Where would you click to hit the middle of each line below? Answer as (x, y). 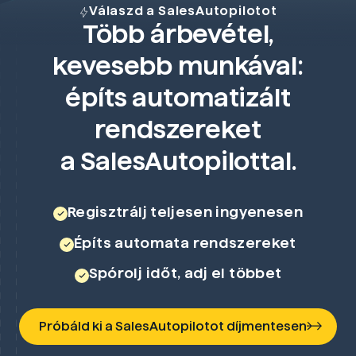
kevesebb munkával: (178, 66)
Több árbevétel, (178, 34)
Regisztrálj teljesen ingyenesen (185, 211)
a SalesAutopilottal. (178, 161)
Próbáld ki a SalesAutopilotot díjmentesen (173, 327)
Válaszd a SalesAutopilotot (183, 11)
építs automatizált (178, 98)
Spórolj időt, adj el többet (185, 273)
